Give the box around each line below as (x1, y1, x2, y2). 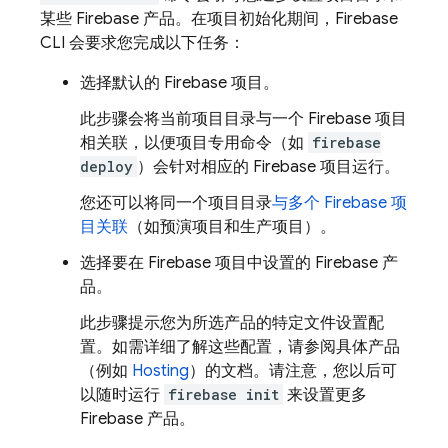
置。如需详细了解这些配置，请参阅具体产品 (80, 337, 400, 357)
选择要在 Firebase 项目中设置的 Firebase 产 (80, 253, 398, 273)
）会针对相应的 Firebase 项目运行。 (137, 157, 400, 177)
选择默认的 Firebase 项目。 (80, 73, 279, 93)
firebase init (168, 385, 279, 404)
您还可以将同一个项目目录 (80, 193, 272, 213)
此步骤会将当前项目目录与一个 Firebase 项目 (80, 109, 407, 129)
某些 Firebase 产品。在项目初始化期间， (40, 9, 335, 29)
